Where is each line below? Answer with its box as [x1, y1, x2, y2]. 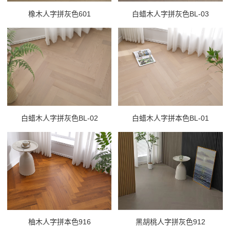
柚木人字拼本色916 [28, 218, 91, 226]
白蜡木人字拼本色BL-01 [131, 113, 209, 122]
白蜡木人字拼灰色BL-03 [131, 9, 209, 18]
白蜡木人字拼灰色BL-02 [21, 113, 98, 122]
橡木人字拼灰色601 [28, 9, 91, 18]
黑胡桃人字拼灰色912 [135, 218, 205, 226]
